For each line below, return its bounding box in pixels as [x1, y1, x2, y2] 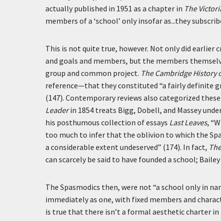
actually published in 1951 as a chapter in [45, 3, 184, 13]
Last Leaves [169, 117, 207, 127]
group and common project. [45, 68, 141, 78]
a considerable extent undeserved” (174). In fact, [45, 142, 209, 152]
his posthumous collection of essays [45, 117, 169, 127]
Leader [45, 105, 69, 115]
